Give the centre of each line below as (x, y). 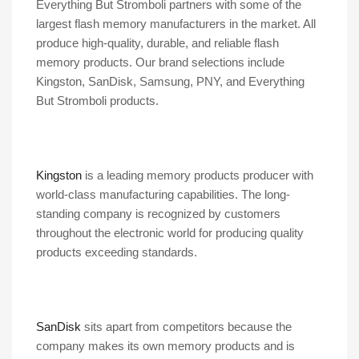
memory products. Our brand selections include (160, 63)
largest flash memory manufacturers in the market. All (176, 24)
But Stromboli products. (97, 101)
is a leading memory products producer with (198, 175)
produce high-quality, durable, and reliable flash (157, 43)
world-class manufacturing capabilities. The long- (163, 195)
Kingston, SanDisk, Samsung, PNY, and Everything (170, 82)
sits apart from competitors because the (186, 327)
